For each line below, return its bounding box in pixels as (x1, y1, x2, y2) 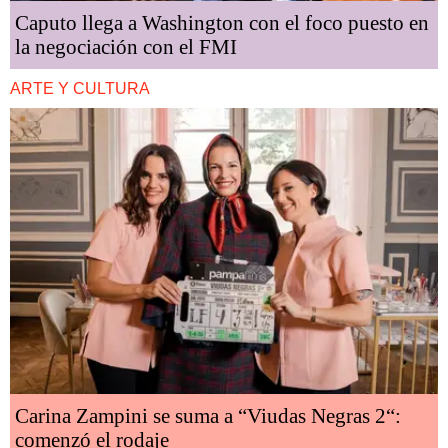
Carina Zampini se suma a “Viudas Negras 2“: (15, 404, 401, 429)
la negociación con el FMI (15, 35, 237, 60)
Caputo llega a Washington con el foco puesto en (15, 11, 429, 36)
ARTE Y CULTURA (10, 80, 150, 98)
